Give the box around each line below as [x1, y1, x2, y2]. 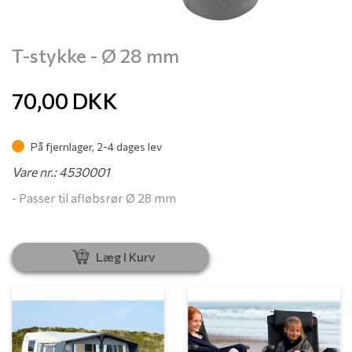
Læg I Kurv [96, 249, 156, 264]
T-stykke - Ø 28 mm [12, 43, 179, 67]
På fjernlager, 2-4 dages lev [28, 139, 162, 153]
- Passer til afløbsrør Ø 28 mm [12, 190, 176, 205]
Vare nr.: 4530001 [12, 163, 110, 179]
